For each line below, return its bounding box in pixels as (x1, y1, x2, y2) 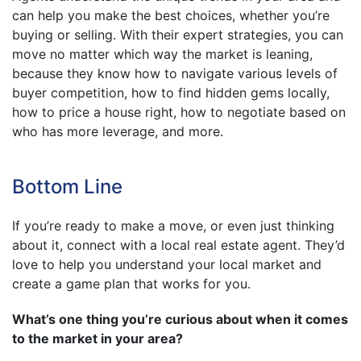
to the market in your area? (12, 330, 183, 346)
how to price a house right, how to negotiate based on (12, 103, 346, 120)
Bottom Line (12, 174, 122, 198)
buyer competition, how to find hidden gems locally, (12, 84, 330, 101)
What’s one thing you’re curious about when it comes (12, 310, 348, 327)
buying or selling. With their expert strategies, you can (12, 26, 343, 43)
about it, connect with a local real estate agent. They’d (12, 236, 345, 253)
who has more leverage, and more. (12, 122, 223, 139)
